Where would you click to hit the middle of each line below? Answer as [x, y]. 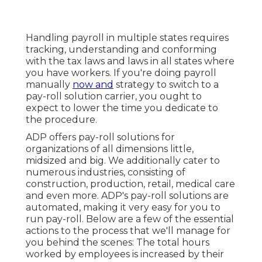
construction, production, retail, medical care [130, 184]
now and [93, 85]
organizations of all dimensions [98, 149]
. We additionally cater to [162, 161]
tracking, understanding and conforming [121, 50]
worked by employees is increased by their [125, 254]
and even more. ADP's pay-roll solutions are [127, 196]
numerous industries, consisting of [106, 173]
